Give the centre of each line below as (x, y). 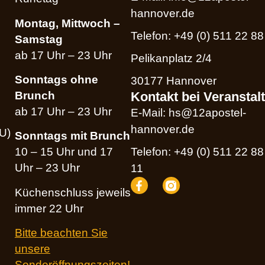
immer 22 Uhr (49, 208)
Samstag (38, 39)
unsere (32, 249)
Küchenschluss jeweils (72, 192)
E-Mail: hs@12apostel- (188, 113)
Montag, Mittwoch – (67, 23)
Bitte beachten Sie (61, 233)
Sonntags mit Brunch (72, 136)
